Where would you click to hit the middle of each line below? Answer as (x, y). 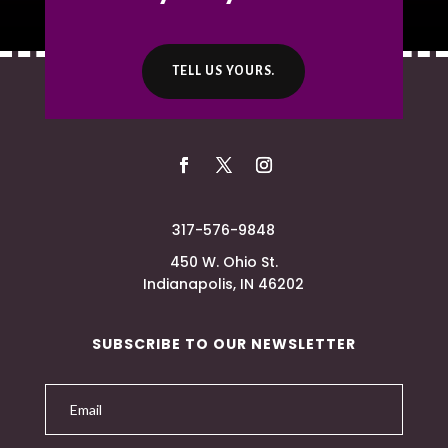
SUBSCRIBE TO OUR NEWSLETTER (223, 344)
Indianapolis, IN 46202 (224, 284)
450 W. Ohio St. (223, 262)
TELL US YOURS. (224, 71)
